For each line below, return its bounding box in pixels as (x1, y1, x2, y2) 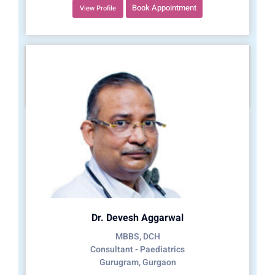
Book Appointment (132, 2, 196, 14)
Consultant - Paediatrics (90, 243, 185, 257)
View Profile (80, 3, 116, 14)
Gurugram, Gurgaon (99, 256, 176, 269)
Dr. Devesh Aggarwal (91, 211, 184, 226)
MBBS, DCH (115, 230, 160, 244)
